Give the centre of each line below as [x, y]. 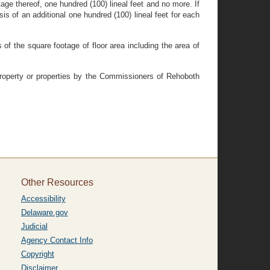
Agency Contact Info [57, 240]
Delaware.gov [44, 212]
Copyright [37, 254]
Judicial [34, 226]
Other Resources [57, 182]
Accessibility [43, 199]
